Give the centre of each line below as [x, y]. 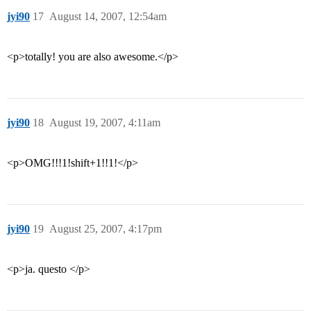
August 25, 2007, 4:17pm [106, 229]
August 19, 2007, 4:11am [105, 123]
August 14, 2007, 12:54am [108, 17]
